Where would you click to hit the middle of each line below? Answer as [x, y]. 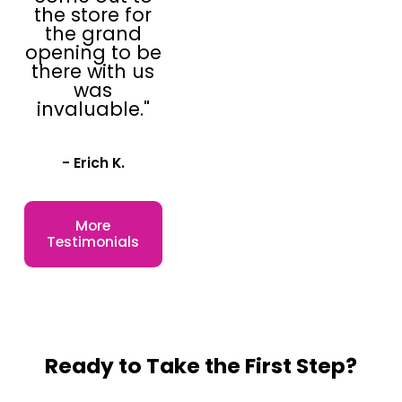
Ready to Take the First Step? [201, 366]
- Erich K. [93, 162]
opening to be [93, 53]
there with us [93, 72]
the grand [93, 34]
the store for [93, 15]
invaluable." [93, 109]
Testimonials [93, 241]
